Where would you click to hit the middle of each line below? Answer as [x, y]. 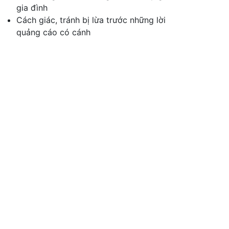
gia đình [32, 8]
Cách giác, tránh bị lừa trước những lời [91, 20]
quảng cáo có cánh [53, 32]
